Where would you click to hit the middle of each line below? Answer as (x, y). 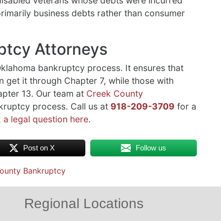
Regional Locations (84, 203)
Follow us (151, 147)
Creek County (115, 93)
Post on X (39, 147)
